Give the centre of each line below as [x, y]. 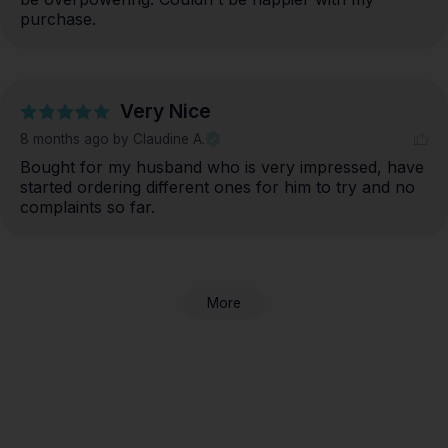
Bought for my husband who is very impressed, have [222, 167]
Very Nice [165, 111]
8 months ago [66, 139]
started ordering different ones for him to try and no [217, 187]
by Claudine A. [159, 139]
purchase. [58, 19]
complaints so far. [87, 207]
